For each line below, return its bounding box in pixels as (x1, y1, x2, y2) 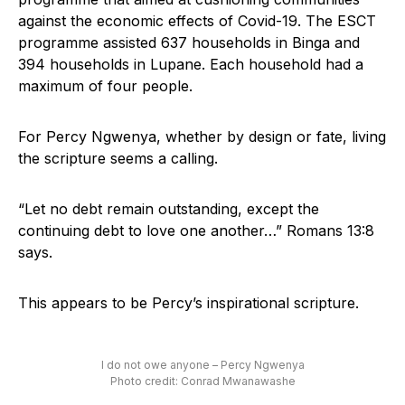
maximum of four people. (18, 77, 193, 96)
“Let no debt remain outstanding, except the (18, 200, 319, 219)
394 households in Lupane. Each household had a (18, 55, 363, 74)
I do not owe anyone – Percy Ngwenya (100, 358, 305, 372)
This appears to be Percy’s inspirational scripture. (18, 294, 359, 313)
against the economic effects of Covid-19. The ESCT (18, 12, 376, 31)
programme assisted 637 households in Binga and (18, 33, 360, 52)
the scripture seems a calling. (18, 149, 218, 168)
